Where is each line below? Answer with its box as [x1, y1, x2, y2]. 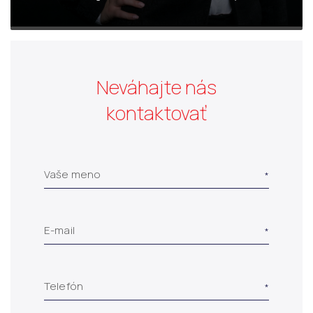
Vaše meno [44, 166, 101, 182]
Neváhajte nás [96, 73, 217, 100]
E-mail [44, 222, 75, 238]
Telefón [44, 278, 84, 293]
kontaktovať [105, 99, 208, 126]
